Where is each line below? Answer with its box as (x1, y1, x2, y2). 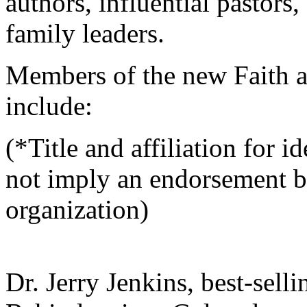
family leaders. (5, 19, 164, 48)
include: (5, 91, 93, 121)
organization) (5, 195, 149, 224)
